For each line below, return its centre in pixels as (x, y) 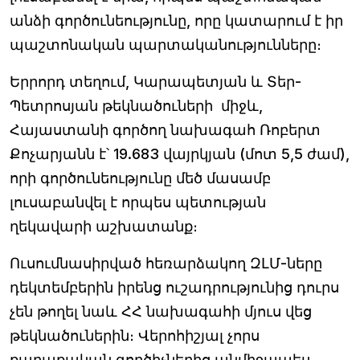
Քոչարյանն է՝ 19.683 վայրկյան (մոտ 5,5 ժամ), (180, 154)
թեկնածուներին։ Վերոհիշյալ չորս (135, 335)
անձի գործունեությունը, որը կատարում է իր (176, 20)
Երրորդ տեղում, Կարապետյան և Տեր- (155, 82)
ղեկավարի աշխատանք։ (104, 226)
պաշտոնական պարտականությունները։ (166, 45)
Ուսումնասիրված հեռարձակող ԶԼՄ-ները (166, 263)
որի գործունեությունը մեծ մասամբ (140, 178)
